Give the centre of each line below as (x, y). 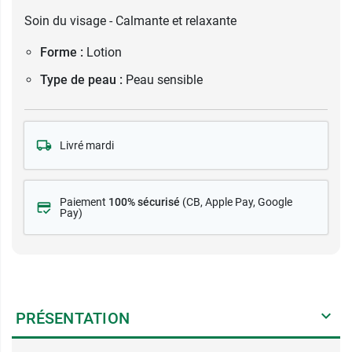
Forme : (62, 52)
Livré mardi (87, 145)
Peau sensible (164, 80)
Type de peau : (81, 80)
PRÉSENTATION (73, 318)
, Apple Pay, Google (246, 202)
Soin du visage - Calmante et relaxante (130, 21)
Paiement (84, 202)
